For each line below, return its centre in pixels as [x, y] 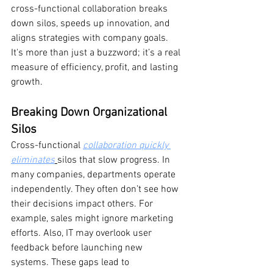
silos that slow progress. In [115, 161]
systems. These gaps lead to [71, 263]
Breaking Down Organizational [90, 113]
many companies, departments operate [94, 175]
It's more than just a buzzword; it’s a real [97, 53]
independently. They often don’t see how [96, 190]
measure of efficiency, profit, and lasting [96, 68]
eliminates [33, 161]
